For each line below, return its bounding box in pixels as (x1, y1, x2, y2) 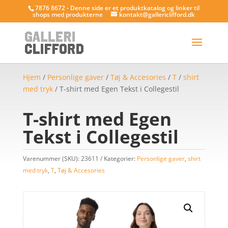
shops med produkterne (33, 10, 103, 19)
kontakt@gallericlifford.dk (119, 10, 195, 19)
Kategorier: (103, 154, 137, 163)
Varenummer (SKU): (22, 154, 81, 163)
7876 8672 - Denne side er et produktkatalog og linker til (35, 4, 200, 12)
